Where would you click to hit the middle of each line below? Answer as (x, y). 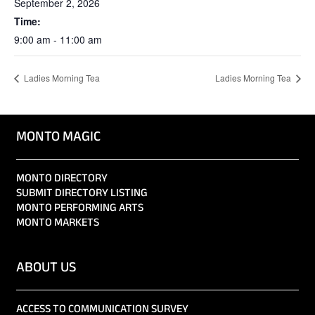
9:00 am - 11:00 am (58, 40)
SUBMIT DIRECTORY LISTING (82, 194)
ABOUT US (46, 269)
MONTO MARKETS (58, 224)
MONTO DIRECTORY (62, 179)
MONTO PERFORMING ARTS (80, 209)
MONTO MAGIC (58, 138)
